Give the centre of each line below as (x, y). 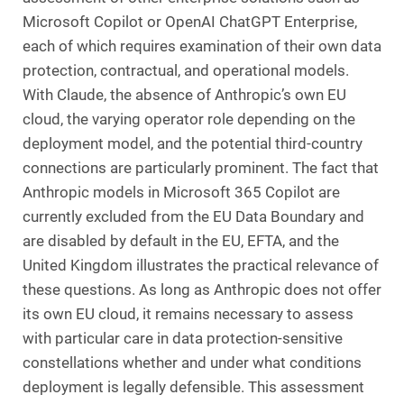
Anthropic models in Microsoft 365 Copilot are (181, 192)
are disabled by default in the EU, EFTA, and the (181, 241)
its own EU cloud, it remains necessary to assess (188, 314)
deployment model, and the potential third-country (193, 143)
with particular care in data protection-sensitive (183, 338)
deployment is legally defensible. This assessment (193, 387)
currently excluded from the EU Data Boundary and (193, 216)
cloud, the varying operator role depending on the (189, 119)
